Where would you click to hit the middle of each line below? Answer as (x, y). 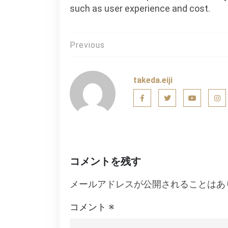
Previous (87, 45)
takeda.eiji (153, 80)
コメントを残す (105, 161)
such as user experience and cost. (140, 8)
